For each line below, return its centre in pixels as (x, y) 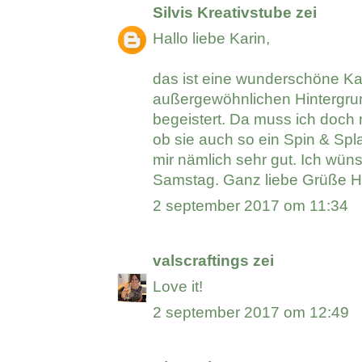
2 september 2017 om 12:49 (251, 313)
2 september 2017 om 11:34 (251, 206)
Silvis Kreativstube (223, 13)
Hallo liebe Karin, (212, 39)
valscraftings (201, 261)
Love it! (178, 287)
